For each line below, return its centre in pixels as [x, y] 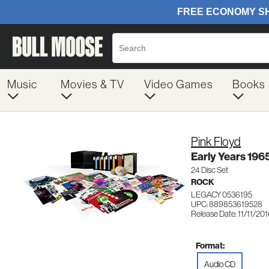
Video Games [178, 84]
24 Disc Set [210, 170]
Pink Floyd [216, 142]
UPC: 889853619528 [227, 204]
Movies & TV [92, 84]
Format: [210, 246]
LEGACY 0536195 [222, 195]
